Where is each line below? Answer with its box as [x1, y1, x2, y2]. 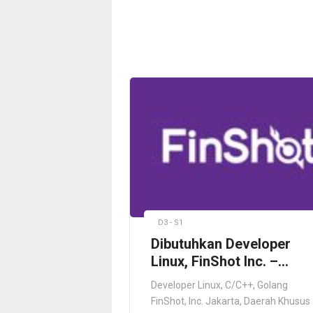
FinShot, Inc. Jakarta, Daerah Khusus [151, 295, 310, 307]
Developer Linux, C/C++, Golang [151, 279, 288, 291]
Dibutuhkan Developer [151, 235, 291, 252]
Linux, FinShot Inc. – [151, 252, 278, 270]
